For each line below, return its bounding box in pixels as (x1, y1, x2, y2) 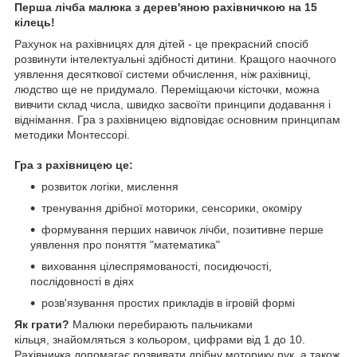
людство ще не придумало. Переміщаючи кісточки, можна (14, 82, 320, 96)
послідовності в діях (30, 274, 134, 288)
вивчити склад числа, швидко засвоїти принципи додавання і (14, 97, 331, 111)
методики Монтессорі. (14, 127, 130, 141)
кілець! (14, 15, 55, 29)
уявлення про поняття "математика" (30, 237, 220, 251)
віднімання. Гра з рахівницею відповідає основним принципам (14, 112, 340, 126)
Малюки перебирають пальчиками (73, 317, 253, 331)
